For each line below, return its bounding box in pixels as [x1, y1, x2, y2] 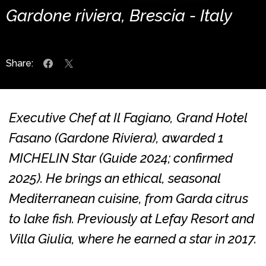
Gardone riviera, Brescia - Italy [6, 5, 232, 26]
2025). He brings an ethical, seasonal [9, 170, 221, 186]
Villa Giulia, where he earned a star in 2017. [9, 230, 256, 246]
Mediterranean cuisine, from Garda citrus [9, 190, 248, 206]
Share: [6, 57, 33, 69]
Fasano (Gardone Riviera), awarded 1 [9, 129, 224, 145]
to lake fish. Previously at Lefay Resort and [9, 210, 254, 226]
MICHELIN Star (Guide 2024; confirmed [9, 150, 233, 166]
